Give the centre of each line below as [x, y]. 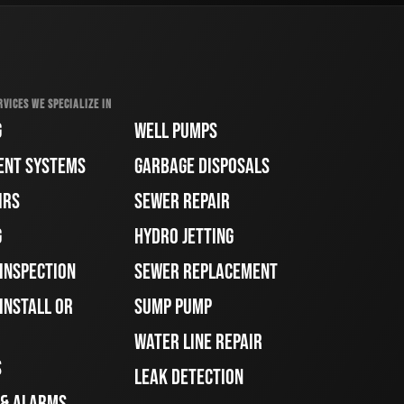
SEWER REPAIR [183, 202]
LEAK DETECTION [189, 377]
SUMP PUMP [174, 307]
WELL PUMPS [176, 131]
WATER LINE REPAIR [199, 342]
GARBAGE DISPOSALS [202, 166]
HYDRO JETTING [184, 237]
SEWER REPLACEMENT [207, 272]
